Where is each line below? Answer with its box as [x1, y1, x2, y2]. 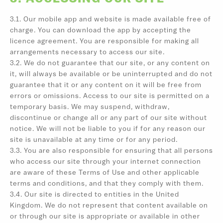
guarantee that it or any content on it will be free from [10, 81, 202, 89]
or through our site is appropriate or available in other [10, 213, 200, 221]
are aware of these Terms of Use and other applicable [10, 169, 200, 177]
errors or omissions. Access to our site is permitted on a [10, 92, 210, 100]
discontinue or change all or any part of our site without [10, 114, 207, 122]
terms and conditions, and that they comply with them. [10, 180, 204, 188]
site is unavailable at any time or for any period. [10, 136, 178, 144]
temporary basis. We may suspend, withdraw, [10, 103, 170, 111]
